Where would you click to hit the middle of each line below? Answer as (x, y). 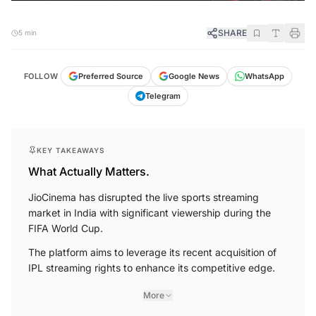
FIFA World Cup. (66, 223)
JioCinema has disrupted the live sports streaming (144, 192)
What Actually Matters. (89, 166)
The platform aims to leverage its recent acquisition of (152, 247)
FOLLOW (41, 71)
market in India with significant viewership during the (150, 207)
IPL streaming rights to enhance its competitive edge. (152, 262)
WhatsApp (265, 71)
